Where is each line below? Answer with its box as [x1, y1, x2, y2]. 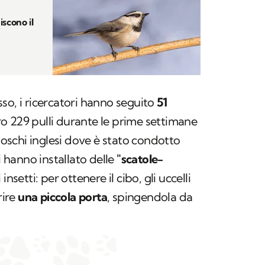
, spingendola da [107, 189, 193, 205]
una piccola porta [18, 189, 108, 205]
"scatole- [117, 151, 163, 167]
